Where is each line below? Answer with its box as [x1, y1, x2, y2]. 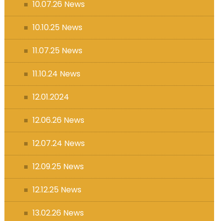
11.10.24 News [32, 68, 80, 79]
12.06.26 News [32, 114, 84, 126]
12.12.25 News [32, 184, 81, 195]
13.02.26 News [32, 207, 84, 219]
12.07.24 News [32, 137, 85, 149]
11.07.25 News [32, 44, 82, 56]
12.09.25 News [32, 160, 84, 172]
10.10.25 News [32, 21, 82, 33]
